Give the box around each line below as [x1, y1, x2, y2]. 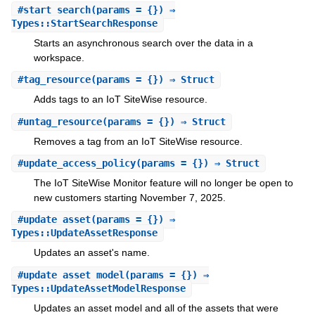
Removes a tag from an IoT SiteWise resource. [33, 135, 243, 147]
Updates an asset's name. [33, 247, 150, 259]
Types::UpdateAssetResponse [11, 227, 157, 239]
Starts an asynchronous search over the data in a [33, 37, 253, 49]
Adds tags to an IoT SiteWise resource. [33, 94, 207, 105]
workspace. [33, 51, 84, 63]
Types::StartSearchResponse [11, 17, 157, 29]
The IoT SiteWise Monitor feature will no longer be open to [33, 176, 293, 188]
